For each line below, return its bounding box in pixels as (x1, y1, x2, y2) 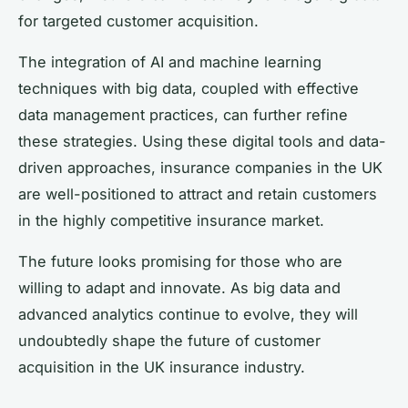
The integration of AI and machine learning (18, 53, 321, 72)
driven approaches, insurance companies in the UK (18, 158, 382, 178)
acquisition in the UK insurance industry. (18, 358, 305, 377)
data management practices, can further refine (18, 106, 348, 125)
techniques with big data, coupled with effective (18, 79, 359, 98)
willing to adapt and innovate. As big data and (18, 279, 341, 298)
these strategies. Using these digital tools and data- (18, 132, 386, 151)
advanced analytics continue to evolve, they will (18, 305, 358, 324)
